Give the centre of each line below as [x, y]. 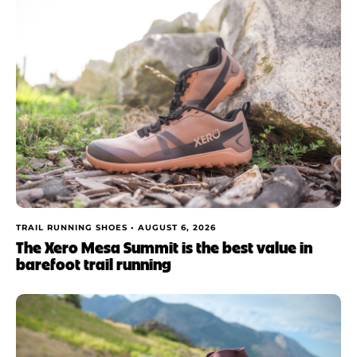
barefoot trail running [94, 263]
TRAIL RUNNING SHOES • [77, 227]
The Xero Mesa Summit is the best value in [164, 247]
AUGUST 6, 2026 [177, 227]
